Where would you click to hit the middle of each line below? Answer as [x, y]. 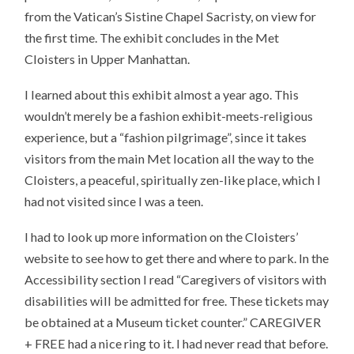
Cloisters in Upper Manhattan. [107, 59]
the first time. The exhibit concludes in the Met [152, 38]
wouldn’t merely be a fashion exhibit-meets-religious [169, 115]
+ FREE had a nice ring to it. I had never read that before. [177, 343]
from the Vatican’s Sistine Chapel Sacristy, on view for [171, 17]
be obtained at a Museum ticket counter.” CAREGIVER [173, 322]
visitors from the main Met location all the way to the [169, 158]
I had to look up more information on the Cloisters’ [162, 236]
